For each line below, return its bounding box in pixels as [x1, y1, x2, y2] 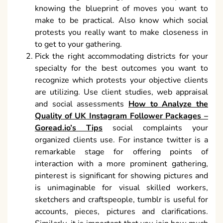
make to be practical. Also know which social [35, 15, 208, 26]
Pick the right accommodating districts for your [35, 51, 208, 62]
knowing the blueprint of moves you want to [35, 3, 208, 14]
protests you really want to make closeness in [35, 27, 208, 38]
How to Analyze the [128, 99, 208, 110]
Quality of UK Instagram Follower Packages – [35, 111, 208, 122]
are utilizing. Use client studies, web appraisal [35, 87, 208, 98]
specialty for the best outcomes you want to [35, 63, 208, 74]
